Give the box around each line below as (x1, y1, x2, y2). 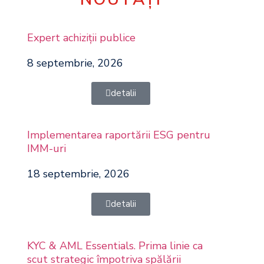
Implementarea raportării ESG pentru (27, 128, 210, 142)
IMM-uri (27, 141, 66, 156)
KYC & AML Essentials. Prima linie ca (27, 239, 203, 253)
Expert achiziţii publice (27, 31, 136, 45)
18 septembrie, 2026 (27, 167, 130, 181)
